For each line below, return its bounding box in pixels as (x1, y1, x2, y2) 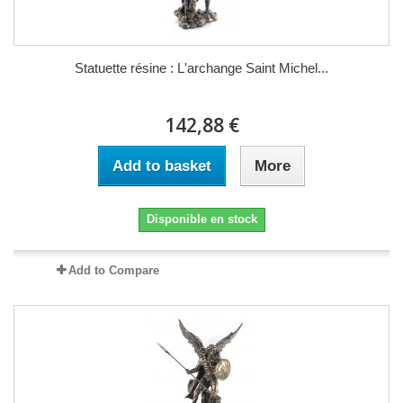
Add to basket (112, 157, 211, 175)
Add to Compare (67, 263, 159, 277)
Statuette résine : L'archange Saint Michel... (75, 59, 328, 76)
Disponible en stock (146, 211, 257, 226)
